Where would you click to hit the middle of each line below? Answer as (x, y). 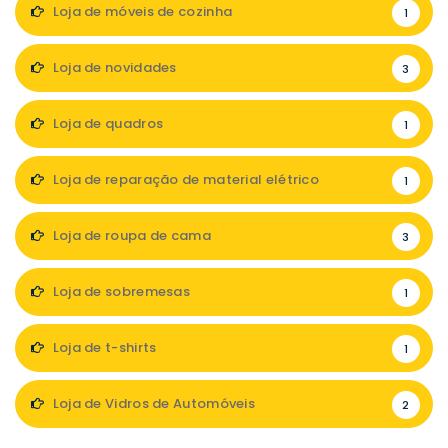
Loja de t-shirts (103, 347)
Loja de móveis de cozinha (141, 11)
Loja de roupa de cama (130, 235)
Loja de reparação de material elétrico (184, 179)
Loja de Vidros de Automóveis (152, 403)
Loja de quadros (106, 123)
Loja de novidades (113, 67)
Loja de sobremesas (120, 291)
